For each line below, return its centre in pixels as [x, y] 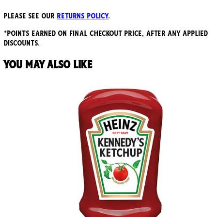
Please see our [31, 16]
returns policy [83, 16]
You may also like [48, 65]
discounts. [22, 43]
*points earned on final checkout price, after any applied [106, 34]
